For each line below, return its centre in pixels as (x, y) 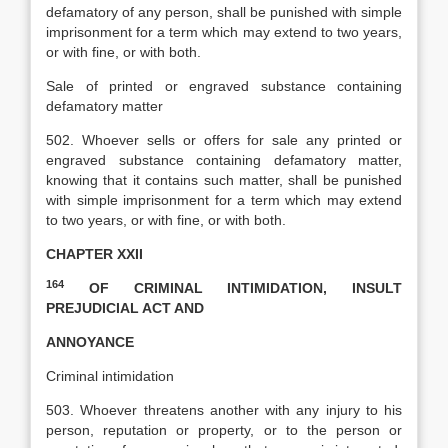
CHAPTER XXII (94, 254)
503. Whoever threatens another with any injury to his (224, 410)
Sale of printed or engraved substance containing (224, 86)
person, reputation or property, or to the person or (224, 430)
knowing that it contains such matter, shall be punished (224, 180)
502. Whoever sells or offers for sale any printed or (224, 140)
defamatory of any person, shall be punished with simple (224, 12)
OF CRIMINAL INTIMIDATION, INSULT (233, 288)
